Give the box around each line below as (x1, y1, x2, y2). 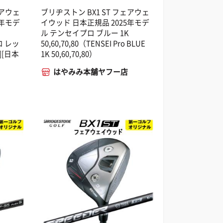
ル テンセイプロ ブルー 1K (41, 27, 129, 39)
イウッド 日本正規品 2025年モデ (41, 17, 150, 28)
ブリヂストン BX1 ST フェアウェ (41, 6, 150, 18)
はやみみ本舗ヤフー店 (53, 66, 128, 78)
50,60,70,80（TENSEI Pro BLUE (41, 38, 146, 49)
